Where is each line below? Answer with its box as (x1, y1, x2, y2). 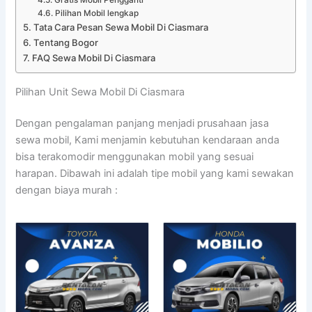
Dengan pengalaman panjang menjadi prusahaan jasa (15, 117, 270, 130)
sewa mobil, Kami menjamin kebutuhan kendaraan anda (15, 134, 280, 147)
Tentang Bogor (33, 36, 99, 48)
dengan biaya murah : (15, 184, 118, 197)
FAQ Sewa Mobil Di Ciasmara (32, 52, 156, 63)
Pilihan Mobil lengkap (54, 8, 139, 18)
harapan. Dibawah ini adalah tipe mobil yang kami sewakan (15, 167, 295, 180)
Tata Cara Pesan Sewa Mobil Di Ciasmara (33, 21, 209, 33)
